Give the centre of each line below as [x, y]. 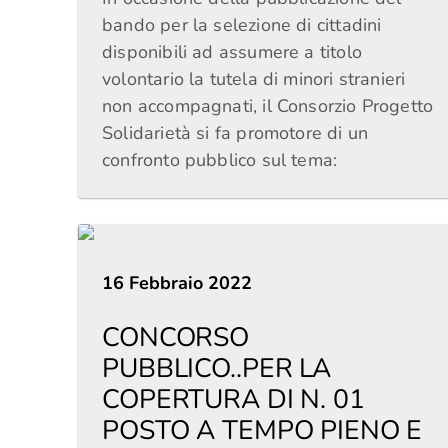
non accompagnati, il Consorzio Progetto [268, 106]
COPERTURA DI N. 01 [233, 399]
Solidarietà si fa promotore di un [235, 133]
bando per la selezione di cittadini [242, 25]
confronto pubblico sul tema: [220, 160]
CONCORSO [176, 337]
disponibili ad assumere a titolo [232, 52]
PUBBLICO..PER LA [216, 368]
